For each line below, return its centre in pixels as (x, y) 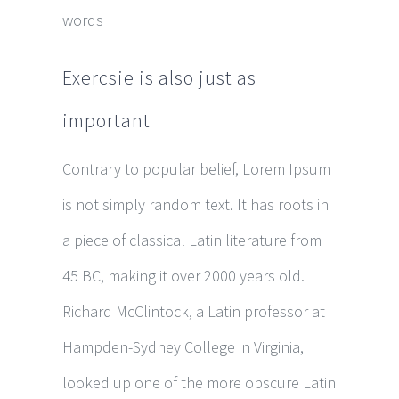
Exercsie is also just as (159, 77)
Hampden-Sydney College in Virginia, (183, 347)
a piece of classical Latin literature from (192, 240)
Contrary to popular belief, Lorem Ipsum (196, 169)
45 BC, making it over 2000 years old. (183, 276)
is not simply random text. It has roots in (195, 204)
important (106, 120)
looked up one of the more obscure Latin (199, 383)
